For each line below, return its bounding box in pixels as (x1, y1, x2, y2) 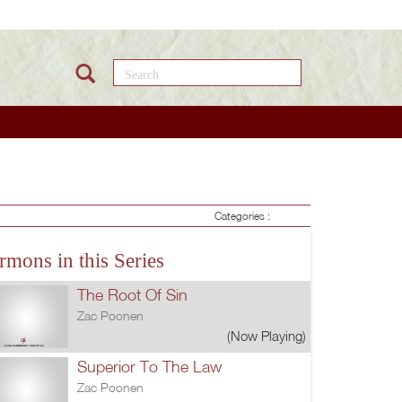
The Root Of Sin (77, 284, 188, 304)
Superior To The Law (77, 356, 222, 376)
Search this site (104, 57, 262, 81)
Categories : (214, 208, 275, 223)
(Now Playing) (227, 327, 306, 344)
